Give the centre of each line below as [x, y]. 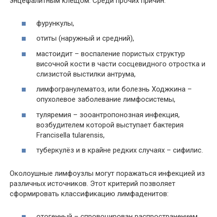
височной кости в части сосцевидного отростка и [121, 64]
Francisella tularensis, [70, 135]
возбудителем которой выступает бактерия [110, 125]
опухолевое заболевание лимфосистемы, [106, 100]
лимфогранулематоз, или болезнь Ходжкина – [114, 89]
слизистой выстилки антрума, [86, 74]
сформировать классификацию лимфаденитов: [89, 194]
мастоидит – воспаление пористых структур [111, 54]
